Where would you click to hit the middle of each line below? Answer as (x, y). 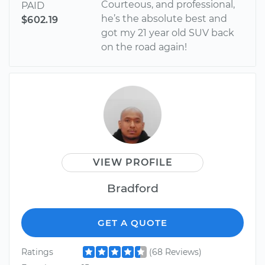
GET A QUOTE (132, 222)
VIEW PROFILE (132, 162)
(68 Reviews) (175, 252)
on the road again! (144, 47)
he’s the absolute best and (164, 18)
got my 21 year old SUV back (168, 33)
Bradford (132, 188)
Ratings (37, 252)
